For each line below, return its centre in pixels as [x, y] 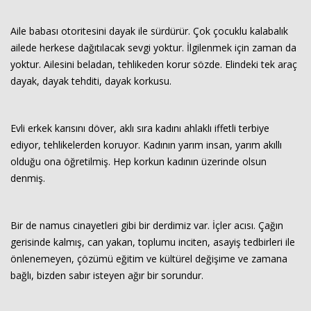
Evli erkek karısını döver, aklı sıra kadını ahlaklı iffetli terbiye [140, 128]
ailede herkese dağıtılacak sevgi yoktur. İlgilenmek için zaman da [153, 48]
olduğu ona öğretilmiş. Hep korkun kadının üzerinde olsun [138, 161]
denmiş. [28, 178]
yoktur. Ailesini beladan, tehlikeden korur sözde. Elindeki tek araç [154, 64]
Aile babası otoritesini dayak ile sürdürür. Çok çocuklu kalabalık [149, 31]
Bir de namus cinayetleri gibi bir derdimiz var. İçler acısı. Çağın [147, 225]
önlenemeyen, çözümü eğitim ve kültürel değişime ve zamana [149, 259]
